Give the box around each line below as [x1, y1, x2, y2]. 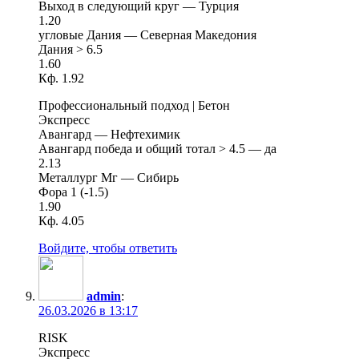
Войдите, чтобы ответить [38, 240, 177, 255]
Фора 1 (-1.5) [38, 184, 108, 199]
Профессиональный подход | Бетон [38, 98, 230, 112]
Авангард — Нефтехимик [38, 127, 180, 141]
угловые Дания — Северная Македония [38, 27, 256, 42]
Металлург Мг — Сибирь [38, 170, 179, 184]
